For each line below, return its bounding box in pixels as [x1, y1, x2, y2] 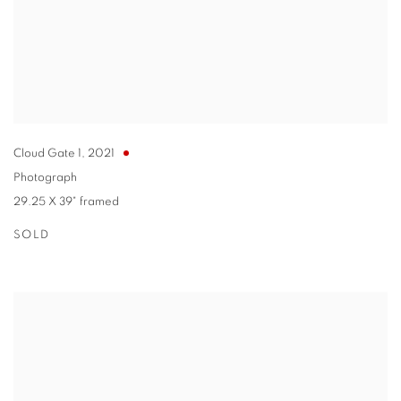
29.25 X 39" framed [13, 195, 119, 208]
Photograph [13, 171, 77, 183]
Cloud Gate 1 [13, 147, 81, 159]
